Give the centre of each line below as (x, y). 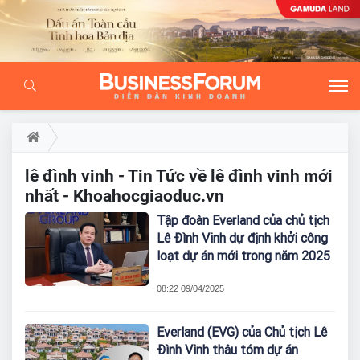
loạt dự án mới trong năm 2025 (244, 256)
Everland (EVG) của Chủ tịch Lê (242, 332)
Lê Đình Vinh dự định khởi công (243, 238)
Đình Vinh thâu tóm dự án (228, 350)
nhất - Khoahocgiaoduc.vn (125, 195)
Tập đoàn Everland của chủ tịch (243, 220)
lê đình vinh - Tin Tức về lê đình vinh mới (179, 175)
